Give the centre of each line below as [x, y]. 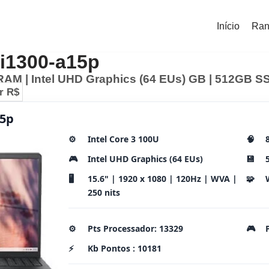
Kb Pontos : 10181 [125, 248]
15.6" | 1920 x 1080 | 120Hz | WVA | [162, 179]
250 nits [104, 192]
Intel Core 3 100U [123, 139]
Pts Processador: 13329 [135, 228]
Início [228, 26]
